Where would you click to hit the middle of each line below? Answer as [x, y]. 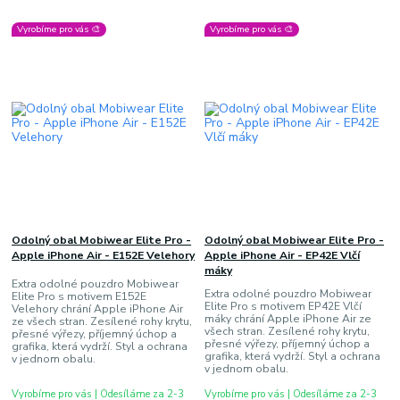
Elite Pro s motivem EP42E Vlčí [283, 307]
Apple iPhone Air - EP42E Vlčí [282, 255]
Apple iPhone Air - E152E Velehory [104, 255]
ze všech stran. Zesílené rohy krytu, [102, 322]
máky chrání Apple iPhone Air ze [287, 319]
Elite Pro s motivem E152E [79, 297]
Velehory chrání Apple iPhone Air [98, 309]
